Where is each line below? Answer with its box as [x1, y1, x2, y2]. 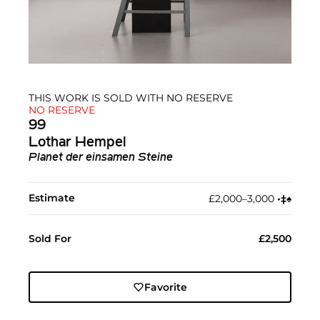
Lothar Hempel [29, 135, 126, 150]
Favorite [144, 280, 187, 294]
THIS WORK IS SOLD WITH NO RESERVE [29, 91, 233, 104]
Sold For [29, 231, 71, 245]
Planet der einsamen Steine [29, 151, 173, 164]
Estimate [29, 191, 75, 204]
